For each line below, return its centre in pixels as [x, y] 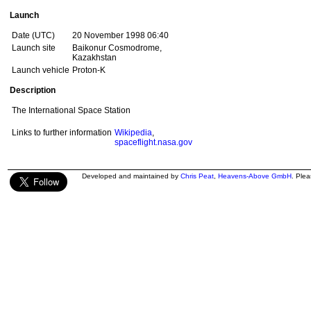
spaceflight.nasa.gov [153, 142]
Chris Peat [197, 176]
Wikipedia [133, 133]
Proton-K [89, 70]
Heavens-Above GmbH [255, 176]
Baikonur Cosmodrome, [117, 48]
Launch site [34, 48]
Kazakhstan [94, 58]
